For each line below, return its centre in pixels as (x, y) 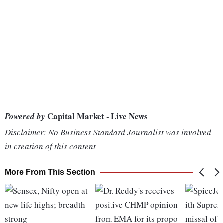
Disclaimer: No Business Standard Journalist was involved (108, 132)
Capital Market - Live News (97, 116)
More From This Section (50, 172)
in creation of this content (50, 146)
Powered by (25, 117)
